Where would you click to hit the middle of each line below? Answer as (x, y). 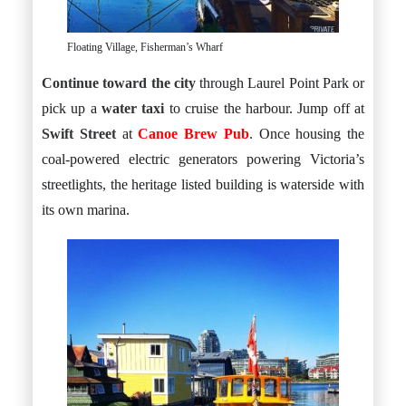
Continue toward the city (119, 83)
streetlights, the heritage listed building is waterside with (203, 184)
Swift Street (79, 134)
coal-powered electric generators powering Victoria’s (203, 159)
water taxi (133, 108)
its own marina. (86, 210)
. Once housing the (306, 134)
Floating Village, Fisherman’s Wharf (145, 47)
